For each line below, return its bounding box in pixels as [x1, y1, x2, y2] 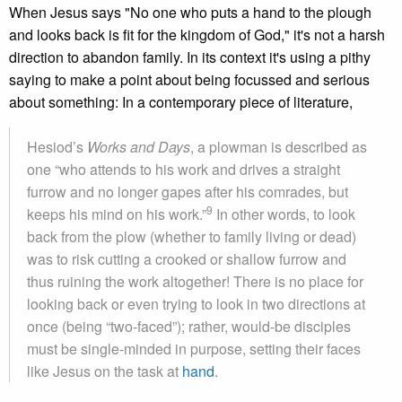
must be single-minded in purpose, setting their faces [27, 338, 361, 359]
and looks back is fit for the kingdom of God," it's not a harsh [9, 24, 385, 45]
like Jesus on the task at [27, 361, 182, 381]
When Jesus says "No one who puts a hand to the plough [9, 2, 371, 22]
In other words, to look [213, 204, 355, 224]
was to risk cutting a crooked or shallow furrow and [27, 249, 346, 269]
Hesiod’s [27, 136, 87, 157]
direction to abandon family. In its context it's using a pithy [9, 47, 371, 67]
